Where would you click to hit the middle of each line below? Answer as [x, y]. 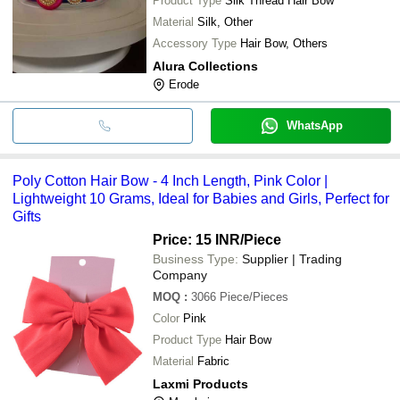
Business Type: [196, 258]
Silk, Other [225, 21]
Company [180, 275]
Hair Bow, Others [284, 43]
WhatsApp [314, 125]
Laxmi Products [200, 383]
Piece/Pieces [254, 296]
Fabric [213, 361]
